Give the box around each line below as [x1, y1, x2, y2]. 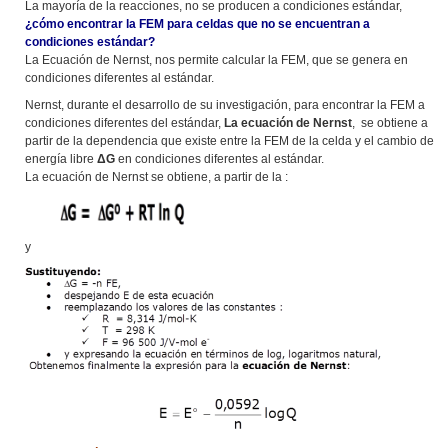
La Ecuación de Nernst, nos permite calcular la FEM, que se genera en [25, 52, 408, 67]
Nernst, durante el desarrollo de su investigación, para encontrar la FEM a [25, 97, 425, 112]
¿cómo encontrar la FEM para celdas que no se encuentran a [25, 16, 370, 31]
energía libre [25, 151, 97, 166]
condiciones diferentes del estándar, [25, 115, 224, 130]
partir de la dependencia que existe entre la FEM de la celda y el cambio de [25, 133, 434, 148]
